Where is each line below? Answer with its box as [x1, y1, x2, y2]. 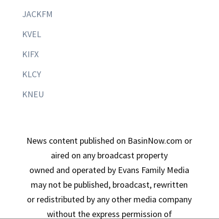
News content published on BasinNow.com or [26, 135, 193, 147]
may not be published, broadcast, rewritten [31, 179, 188, 191]
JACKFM [22, 8, 53, 20]
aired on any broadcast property [51, 150, 168, 161]
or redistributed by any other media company [27, 194, 192, 205]
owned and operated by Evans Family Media [29, 164, 190, 176]
